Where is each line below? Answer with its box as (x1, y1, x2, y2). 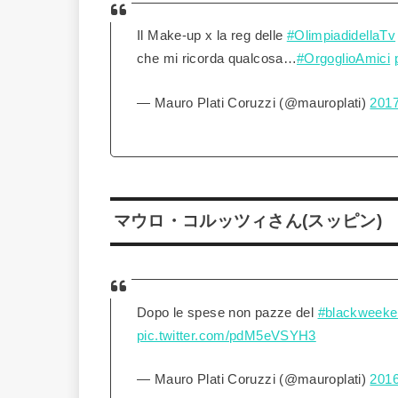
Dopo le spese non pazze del (137, 305, 318, 320)
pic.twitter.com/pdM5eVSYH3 (137, 328, 316, 343)
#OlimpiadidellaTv (286, 28, 396, 44)
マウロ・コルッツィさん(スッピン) (113, 211, 382, 231)
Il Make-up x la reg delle (137, 28, 287, 44)
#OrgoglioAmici (297, 52, 391, 67)
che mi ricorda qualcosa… (137, 52, 298, 67)
